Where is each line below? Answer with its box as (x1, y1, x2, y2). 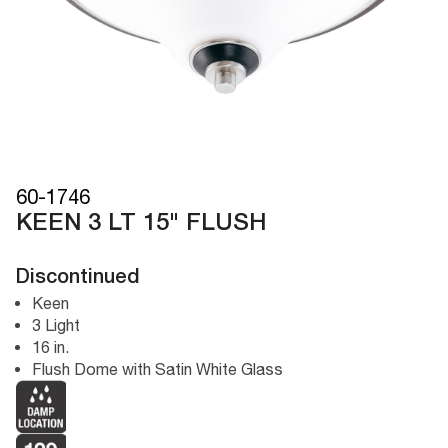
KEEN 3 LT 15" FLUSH (16, 213, 267, 236)
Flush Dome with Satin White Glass (32, 360, 283, 379)
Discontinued (16, 269, 140, 288)
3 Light (32, 316, 80, 335)
